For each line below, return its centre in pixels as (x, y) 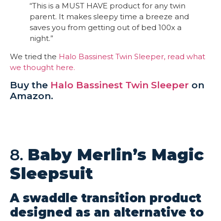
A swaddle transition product (106, 198)
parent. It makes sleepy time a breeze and (109, 16)
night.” (41, 38)
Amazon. (32, 96)
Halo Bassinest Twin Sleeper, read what (132, 56)
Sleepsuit (52, 173)
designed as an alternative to (107, 212)
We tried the (34, 56)
